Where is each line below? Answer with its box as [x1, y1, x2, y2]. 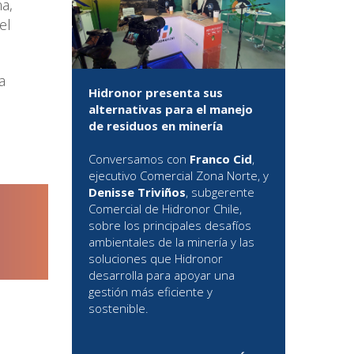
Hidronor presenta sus [88, 85, 223, 101]
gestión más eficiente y [88, 284, 213, 300]
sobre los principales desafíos [88, 217, 251, 234]
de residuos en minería [88, 118, 223, 134]
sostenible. [88, 300, 149, 317]
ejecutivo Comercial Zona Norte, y [88, 168, 269, 184]
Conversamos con [88, 151, 190, 168]
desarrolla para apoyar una [88, 267, 235, 284]
